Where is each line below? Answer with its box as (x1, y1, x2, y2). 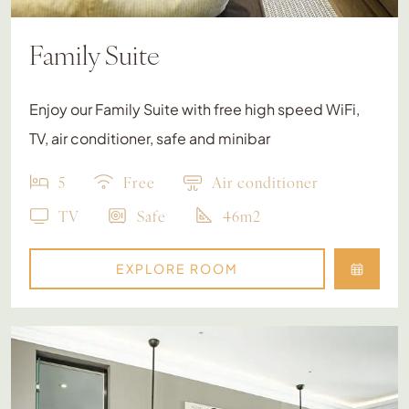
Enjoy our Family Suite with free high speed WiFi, (28, 100, 360, 119)
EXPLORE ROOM (115, 260, 238, 277)
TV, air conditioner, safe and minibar (28, 129, 270, 148)
